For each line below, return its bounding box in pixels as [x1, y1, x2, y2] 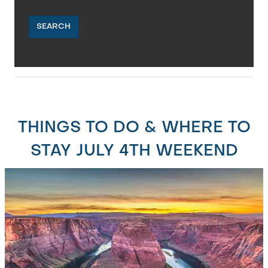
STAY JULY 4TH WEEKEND [30, 143, 238, 159]
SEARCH [36, 22, 71, 31]
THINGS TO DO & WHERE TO [17, 120, 251, 136]
